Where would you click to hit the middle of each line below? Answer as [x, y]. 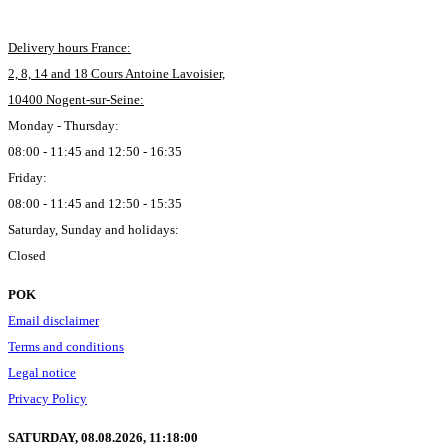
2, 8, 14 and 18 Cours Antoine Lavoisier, [116, 73]
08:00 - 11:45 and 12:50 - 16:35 [95, 151]
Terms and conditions [66, 346]
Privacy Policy [47, 398]
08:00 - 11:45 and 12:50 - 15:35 [95, 203]
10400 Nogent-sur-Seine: [76, 99]
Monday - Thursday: [63, 125]
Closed [27, 255]
